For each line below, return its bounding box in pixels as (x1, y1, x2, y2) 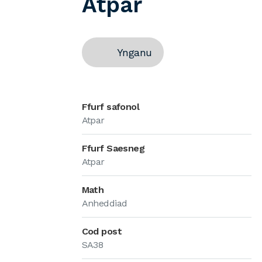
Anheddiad (81, 198, 127, 209)
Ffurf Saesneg (81, 143, 145, 154)
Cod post (81, 226, 122, 237)
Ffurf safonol (81, 101, 140, 112)
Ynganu (116, 46, 152, 58)
